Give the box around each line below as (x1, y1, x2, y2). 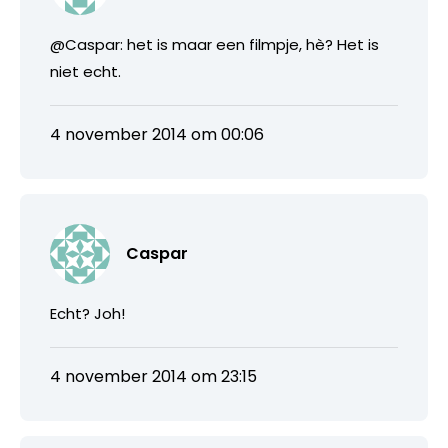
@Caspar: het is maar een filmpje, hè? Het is (50, 33, 379, 55)
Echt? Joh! (50, 302, 125, 324)
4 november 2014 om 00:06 (50, 122, 264, 146)
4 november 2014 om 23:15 (50, 364, 257, 388)
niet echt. (50, 60, 121, 82)
